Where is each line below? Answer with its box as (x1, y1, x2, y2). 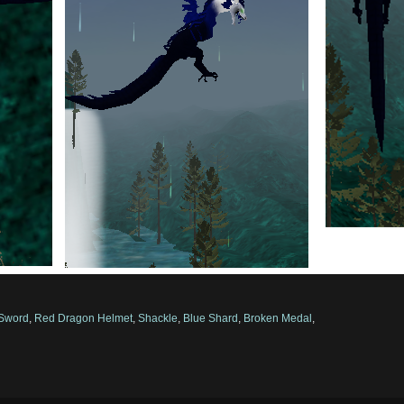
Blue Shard (183, 311, 239, 325)
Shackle (138, 311, 179, 325)
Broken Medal (243, 311, 313, 325)
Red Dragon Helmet (34, 311, 133, 325)
